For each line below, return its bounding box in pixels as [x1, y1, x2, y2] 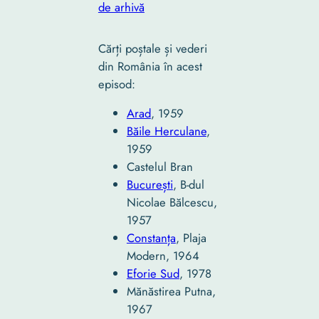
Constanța [126, 229, 176, 247]
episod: [98, 75, 135, 93]
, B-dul [172, 176, 204, 194]
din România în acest [98, 57, 202, 75]
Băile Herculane [126, 122, 206, 140]
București [126, 176, 173, 194]
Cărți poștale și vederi [98, 39, 207, 57]
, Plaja [175, 229, 206, 247]
